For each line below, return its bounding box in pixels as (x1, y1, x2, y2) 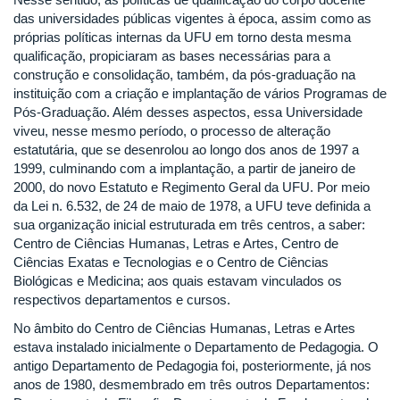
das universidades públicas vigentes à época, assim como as (13, 11, 371, 27)
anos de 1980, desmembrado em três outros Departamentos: (13, 376, 370, 392)
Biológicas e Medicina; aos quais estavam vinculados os (13, 273, 342, 289)
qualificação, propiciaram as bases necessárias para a (13, 48, 330, 64)
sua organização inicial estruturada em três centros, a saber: (13, 217, 365, 233)
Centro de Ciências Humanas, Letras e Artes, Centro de (13, 236, 338, 252)
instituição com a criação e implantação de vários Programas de (13, 86, 387, 102)
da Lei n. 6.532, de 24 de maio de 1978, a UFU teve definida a (13, 198, 371, 214)
